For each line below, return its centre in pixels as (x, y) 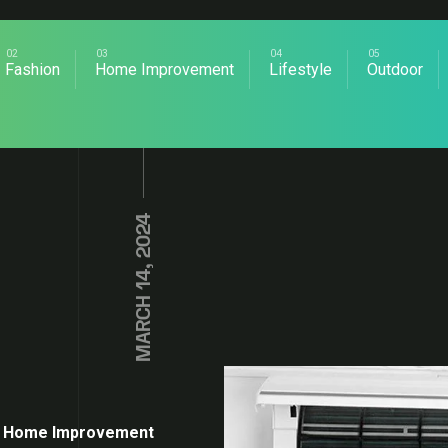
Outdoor (395, 69)
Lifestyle (301, 69)
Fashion (33, 69)
